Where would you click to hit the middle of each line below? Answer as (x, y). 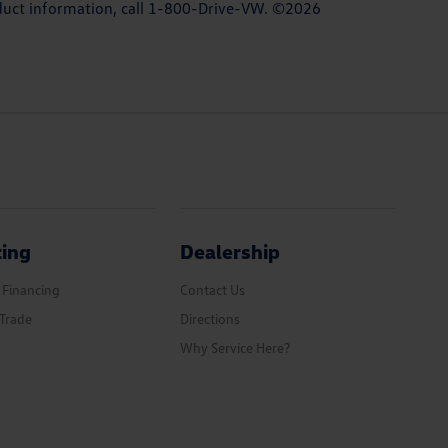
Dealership (230, 251)
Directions (210, 318)
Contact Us (213, 289)
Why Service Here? (235, 347)
